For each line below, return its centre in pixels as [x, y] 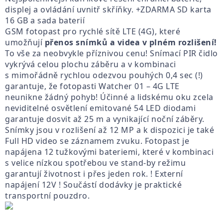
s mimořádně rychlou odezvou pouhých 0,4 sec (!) [104, 75]
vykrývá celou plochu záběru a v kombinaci [91, 64]
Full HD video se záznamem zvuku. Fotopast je [97, 141]
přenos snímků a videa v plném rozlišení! [131, 42]
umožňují [25, 42]
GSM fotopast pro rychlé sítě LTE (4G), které [93, 31]
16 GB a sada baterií [45, 20]
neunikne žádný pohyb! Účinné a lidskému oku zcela [109, 97]
